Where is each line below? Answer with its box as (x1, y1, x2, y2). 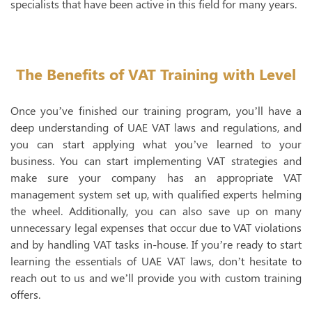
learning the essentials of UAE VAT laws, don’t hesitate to (10, 253, 302, 268)
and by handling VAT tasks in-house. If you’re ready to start (10, 237, 302, 251)
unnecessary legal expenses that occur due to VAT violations (10, 220, 302, 235)
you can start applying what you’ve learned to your (10, 136, 302, 151)
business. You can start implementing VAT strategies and (10, 153, 302, 168)
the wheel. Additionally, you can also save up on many (10, 203, 302, 218)
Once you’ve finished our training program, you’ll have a (10, 103, 302, 118)
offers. (10, 287, 40, 302)
